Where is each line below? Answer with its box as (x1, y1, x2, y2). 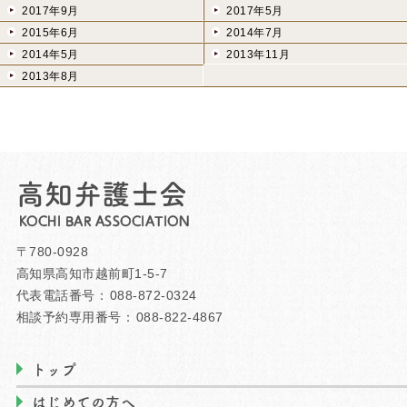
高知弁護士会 (15, 179, 188, 208)
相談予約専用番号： (15, 309, 135, 324)
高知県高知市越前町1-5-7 (15, 265, 168, 281)
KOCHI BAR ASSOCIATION (18, 211, 190, 230)
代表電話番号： (15, 287, 109, 303)
